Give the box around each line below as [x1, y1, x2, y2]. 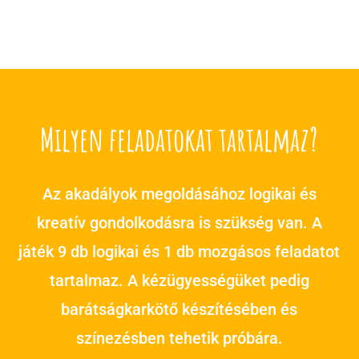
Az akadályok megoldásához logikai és [42, 184, 317, 204]
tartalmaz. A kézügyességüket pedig [49, 270, 309, 290]
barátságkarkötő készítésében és [61, 299, 298, 319]
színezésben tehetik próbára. [75, 328, 283, 348]
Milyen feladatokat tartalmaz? [40, 118, 319, 159]
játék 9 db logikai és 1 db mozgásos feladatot [18, 241, 341, 261]
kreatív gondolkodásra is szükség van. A [36, 212, 322, 232]
